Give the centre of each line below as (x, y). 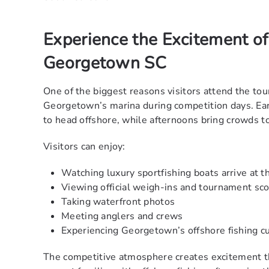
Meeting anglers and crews (122, 216)
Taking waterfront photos (118, 202)
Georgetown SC (105, 63)
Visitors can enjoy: (84, 147)
